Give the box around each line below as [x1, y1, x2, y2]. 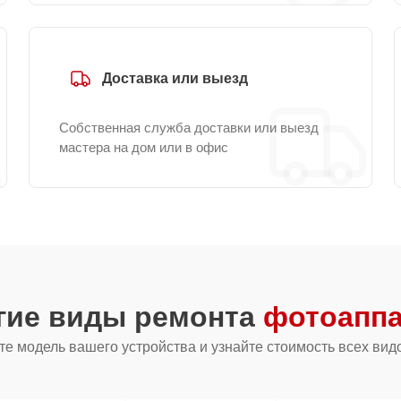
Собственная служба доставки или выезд [59, 120, 319, 135]
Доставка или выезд [102, 71, 248, 86]
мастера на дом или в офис [59, 140, 228, 155]
